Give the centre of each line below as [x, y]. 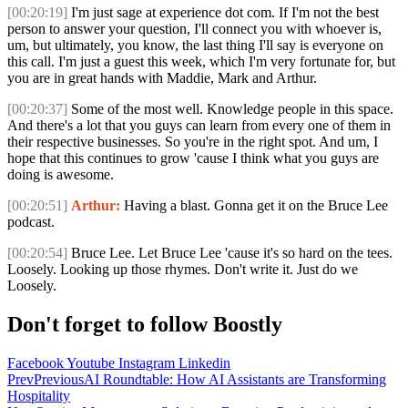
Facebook [36, 363]
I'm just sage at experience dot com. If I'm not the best [223, 13]
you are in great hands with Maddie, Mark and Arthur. [162, 78]
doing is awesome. [61, 175]
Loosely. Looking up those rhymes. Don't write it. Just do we [183, 270]
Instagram [147, 363]
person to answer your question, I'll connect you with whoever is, [194, 29]
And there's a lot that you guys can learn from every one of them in [199, 126]
